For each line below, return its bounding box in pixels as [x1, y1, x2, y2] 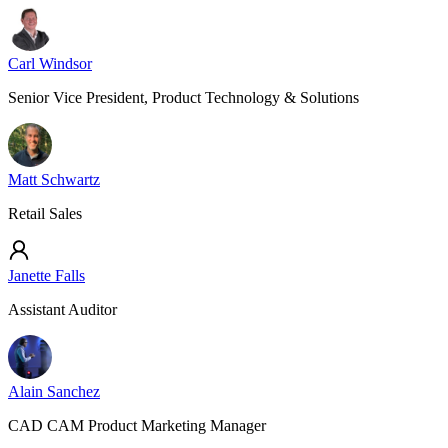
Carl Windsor [8, 55, 92, 72]
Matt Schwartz [8, 171, 100, 188]
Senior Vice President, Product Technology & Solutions [8, 89, 359, 106]
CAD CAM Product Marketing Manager [8, 417, 266, 434]
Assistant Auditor [8, 301, 117, 318]
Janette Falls [8, 267, 85, 284]
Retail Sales [8, 205, 82, 222]
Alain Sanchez [8, 383, 100, 400]
